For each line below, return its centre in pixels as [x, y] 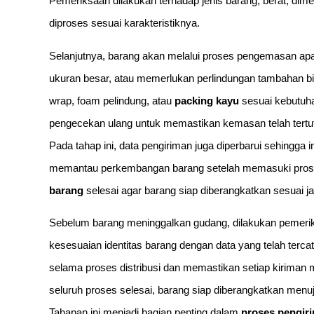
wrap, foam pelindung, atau [112, 100]
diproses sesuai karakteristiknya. [124, 23]
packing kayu [207, 100]
